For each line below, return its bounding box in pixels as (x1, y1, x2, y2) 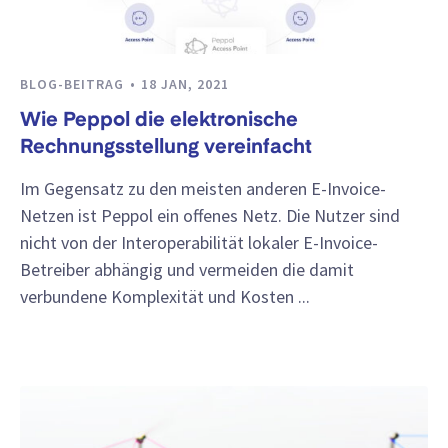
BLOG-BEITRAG (20, 74, 128, 93)
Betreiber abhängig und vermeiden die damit (20, 258, 354, 282)
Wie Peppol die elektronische (20, 110, 298, 131)
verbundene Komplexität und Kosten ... (20, 285, 310, 309)
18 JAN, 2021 (141, 74, 229, 93)
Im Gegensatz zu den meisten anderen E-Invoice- (20, 177, 386, 201)
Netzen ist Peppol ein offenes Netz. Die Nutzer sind (20, 204, 400, 228)
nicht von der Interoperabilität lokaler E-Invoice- (20, 231, 378, 255)
